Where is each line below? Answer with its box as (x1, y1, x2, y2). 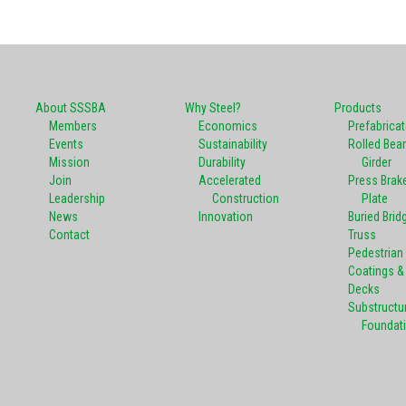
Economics (198, 118, 257, 133)
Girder (362, 154, 391, 169)
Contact (49, 227, 90, 242)
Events (49, 136, 83, 151)
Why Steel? (185, 100, 241, 115)
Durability (198, 154, 246, 169)
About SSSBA (35, 100, 106, 115)
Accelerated (198, 172, 261, 188)
